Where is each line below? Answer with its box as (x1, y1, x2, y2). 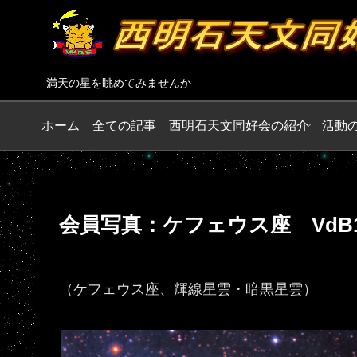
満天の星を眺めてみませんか (46, 76, 191, 90)
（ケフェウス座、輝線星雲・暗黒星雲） (59, 280, 317, 297)
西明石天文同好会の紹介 (169, 118, 309, 132)
